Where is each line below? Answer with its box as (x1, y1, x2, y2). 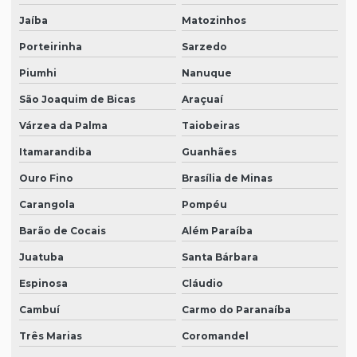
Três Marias (19, 330, 82, 343)
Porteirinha (19, 41, 82, 53)
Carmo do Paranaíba (181, 304, 291, 316)
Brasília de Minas (181, 172, 273, 185)
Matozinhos (181, 14, 246, 27)
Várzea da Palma (19, 120, 108, 132)
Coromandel (181, 330, 249, 343)
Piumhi (19, 67, 57, 80)
